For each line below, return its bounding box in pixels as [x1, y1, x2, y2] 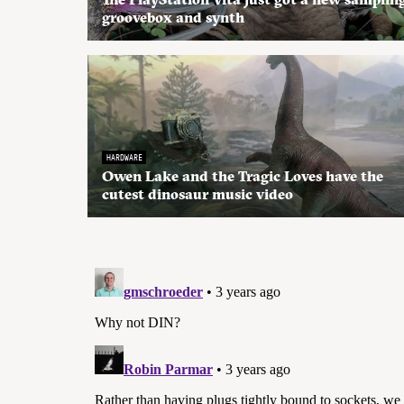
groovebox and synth [102, 8, 244, 27]
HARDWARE [106, 151, 142, 163]
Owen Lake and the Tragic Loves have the [102, 167, 383, 186]
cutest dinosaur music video [102, 185, 293, 204]
